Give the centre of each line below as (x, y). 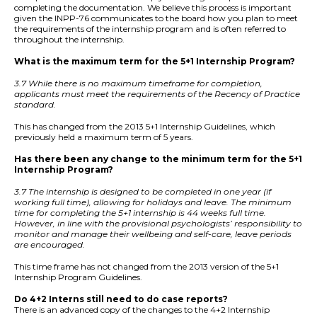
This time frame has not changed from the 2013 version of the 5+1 (146, 267)
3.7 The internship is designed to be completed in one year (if (143, 192)
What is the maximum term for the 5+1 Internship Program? (156, 62)
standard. (35, 105)
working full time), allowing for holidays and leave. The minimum (153, 202)
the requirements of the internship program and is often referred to (150, 29)
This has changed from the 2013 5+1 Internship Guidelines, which (145, 127)
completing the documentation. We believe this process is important (153, 8)
